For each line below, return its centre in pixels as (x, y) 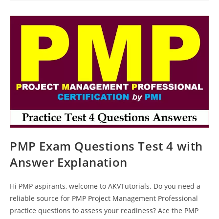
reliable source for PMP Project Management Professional (104, 198)
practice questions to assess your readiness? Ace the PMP (104, 210)
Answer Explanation (69, 162)
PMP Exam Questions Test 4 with (107, 146)
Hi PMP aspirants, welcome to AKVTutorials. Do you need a (105, 186)
